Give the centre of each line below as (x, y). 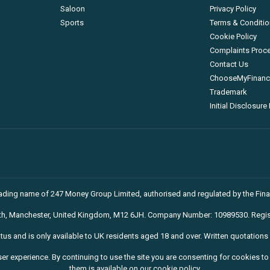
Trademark (228, 92)
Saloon (73, 9)
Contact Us (229, 64)
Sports (72, 23)
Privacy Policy (233, 9)
